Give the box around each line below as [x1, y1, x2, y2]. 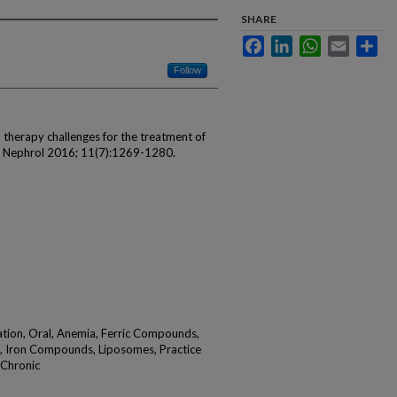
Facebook [264, 35, 315, 49]
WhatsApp [321, 35, 374, 49]
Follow [174, 65, 201, 75]
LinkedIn [292, 35, 336, 49]
